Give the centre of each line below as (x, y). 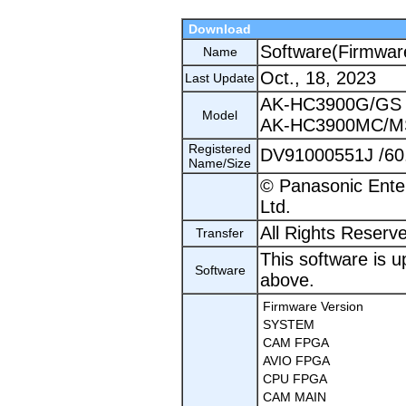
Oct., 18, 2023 (318, 78)
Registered (220, 149)
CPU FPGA (295, 379)
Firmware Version (313, 306)
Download (218, 29)
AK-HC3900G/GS (331, 104)
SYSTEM (289, 324)
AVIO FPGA (296, 361)
